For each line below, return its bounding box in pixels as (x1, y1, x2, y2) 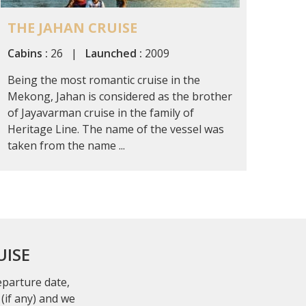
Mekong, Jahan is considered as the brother (8, 88, 232, 104)
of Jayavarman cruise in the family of (8, 105, 194, 120)
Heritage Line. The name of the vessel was (8, 121, 224, 137)
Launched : (85, 45, 142, 61)
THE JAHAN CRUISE (8, 18, 137, 37)
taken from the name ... (8, 137, 125, 153)
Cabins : (8, 45, 48, 61)
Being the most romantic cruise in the (8, 72, 200, 87)
